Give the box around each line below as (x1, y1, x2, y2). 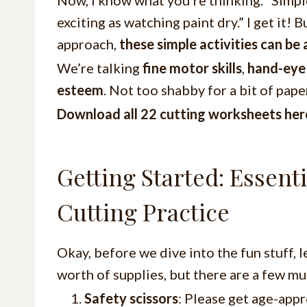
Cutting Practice (57, 195, 230, 228)
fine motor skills (143, 59, 242, 76)
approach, (57, 35, 116, 52)
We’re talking (57, 59, 143, 76)
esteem (57, 81, 103, 98)
